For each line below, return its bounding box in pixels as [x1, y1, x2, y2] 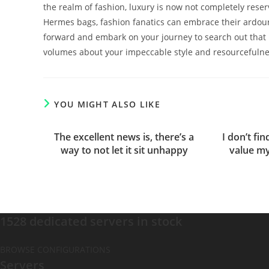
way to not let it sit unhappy [60, 144, 188, 157]
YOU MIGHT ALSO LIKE [54, 98, 161, 110]
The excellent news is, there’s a [54, 130, 195, 144]
